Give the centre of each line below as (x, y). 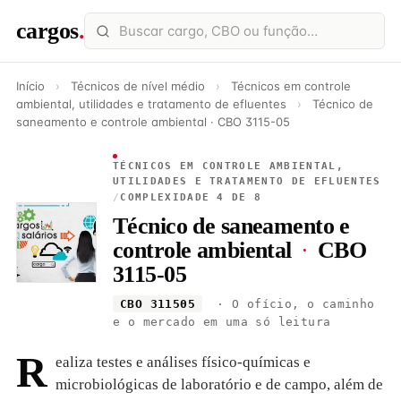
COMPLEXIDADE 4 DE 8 (191, 197)
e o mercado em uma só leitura (222, 322)
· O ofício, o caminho (292, 304)
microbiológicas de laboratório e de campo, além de (219, 384)
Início (30, 86)
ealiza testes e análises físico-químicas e (183, 362)
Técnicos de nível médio (140, 86)
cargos (47, 30)
